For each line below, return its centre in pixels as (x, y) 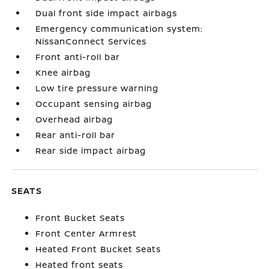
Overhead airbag (74, 119)
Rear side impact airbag (91, 150)
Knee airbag (63, 72)
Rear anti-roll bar (76, 135)
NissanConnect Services (91, 41)
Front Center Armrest (86, 233)
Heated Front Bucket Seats (98, 249)
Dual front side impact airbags (107, 13)
